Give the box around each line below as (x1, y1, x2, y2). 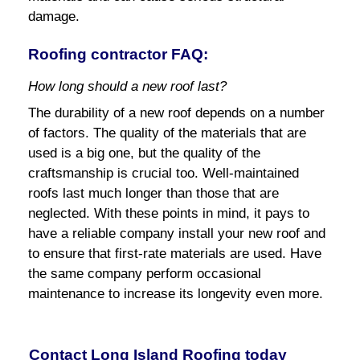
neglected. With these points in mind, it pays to (27, 205, 309, 221)
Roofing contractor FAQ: (27, 45, 208, 63)
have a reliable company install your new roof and (27, 225, 325, 241)
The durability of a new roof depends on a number (27, 104, 325, 121)
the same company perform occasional (27, 265, 261, 281)
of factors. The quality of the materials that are (27, 125, 306, 141)
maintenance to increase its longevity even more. (27, 285, 323, 301)
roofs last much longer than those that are (27, 185, 279, 201)
